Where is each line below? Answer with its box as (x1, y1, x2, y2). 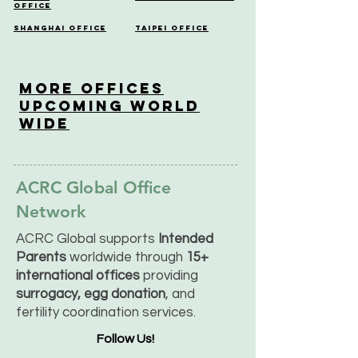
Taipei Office (135, 23, 209, 32)
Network (16, 201, 86, 221)
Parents (16, 250, 66, 265)
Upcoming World (19, 97, 200, 115)
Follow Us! (97, 332, 154, 345)
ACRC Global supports (16, 232, 158, 246)
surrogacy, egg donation (16, 287, 165, 301)
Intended (158, 232, 213, 246)
